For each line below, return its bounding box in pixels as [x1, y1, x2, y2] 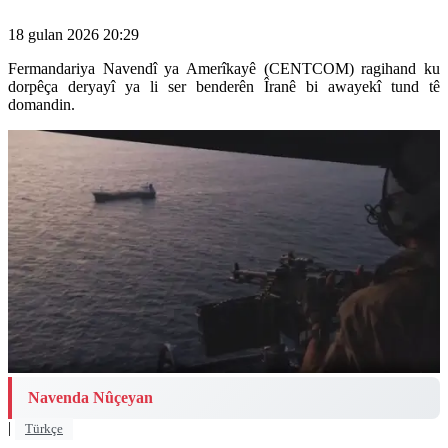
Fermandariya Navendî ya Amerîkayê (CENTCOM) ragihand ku [8, 60, 440, 78]
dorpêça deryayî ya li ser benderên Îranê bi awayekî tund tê [8, 78, 440, 96]
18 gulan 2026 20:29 [8, 26, 139, 44]
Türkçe [25, 421, 63, 436]
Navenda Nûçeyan [28, 388, 153, 406]
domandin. [8, 96, 75, 114]
